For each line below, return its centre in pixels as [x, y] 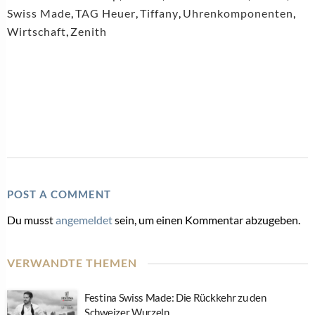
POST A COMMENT [59, 194]
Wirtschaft [37, 32]
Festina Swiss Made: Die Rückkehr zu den [175, 298]
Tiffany [159, 13]
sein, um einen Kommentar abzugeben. [206, 220]
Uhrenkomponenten [238, 13]
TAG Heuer [105, 13]
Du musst [31, 220]
